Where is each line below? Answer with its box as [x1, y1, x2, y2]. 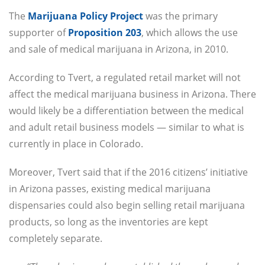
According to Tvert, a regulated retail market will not [9, 71, 241, 85]
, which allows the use [141, 26, 238, 40]
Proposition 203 [68, 26, 141, 40]
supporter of [9, 26, 68, 40]
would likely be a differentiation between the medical [9, 104, 244, 118]
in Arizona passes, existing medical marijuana [9, 182, 211, 196]
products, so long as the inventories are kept [9, 215, 208, 229]
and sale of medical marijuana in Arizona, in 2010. [9, 43, 228, 56]
